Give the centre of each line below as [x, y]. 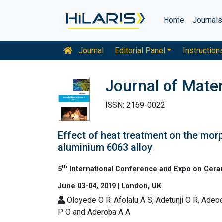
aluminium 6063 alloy [105, 147]
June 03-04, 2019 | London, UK [110, 186]
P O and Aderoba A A [94, 212]
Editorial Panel [140, 50]
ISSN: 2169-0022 [135, 105]
